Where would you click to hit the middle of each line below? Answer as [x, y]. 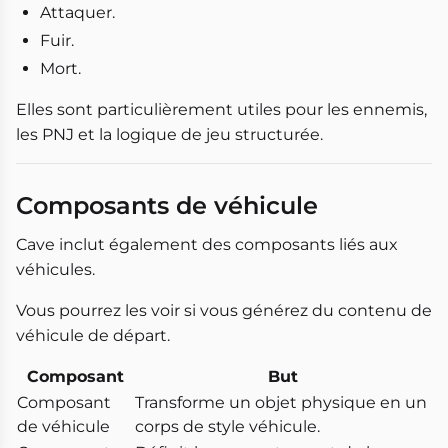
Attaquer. [77, 13]
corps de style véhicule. [227, 427]
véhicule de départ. [93, 336]
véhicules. [55, 270]
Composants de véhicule [167, 206]
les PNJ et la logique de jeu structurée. [169, 135]
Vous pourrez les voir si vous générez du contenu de [224, 311]
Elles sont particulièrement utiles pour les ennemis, [221, 110]
